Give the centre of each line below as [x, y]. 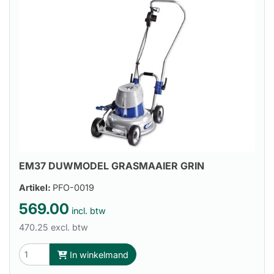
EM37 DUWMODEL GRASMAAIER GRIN [112, 165]
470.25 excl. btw [54, 228]
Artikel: [36, 188]
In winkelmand [98, 254]
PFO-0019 [73, 188]
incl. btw [87, 211]
